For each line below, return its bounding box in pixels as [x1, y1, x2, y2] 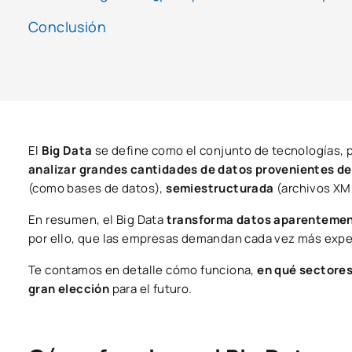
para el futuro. [109, 280, 192, 298]
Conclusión [28, 17, 106, 37]
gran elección [28, 280, 110, 298]
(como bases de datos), [28, 180, 167, 197]
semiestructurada [166, 180, 277, 197]
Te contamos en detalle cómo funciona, [28, 262, 258, 279]
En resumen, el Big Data [28, 211, 167, 229]
